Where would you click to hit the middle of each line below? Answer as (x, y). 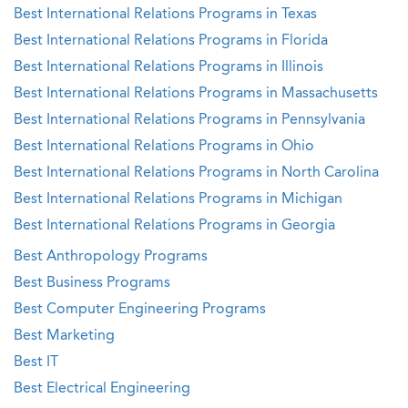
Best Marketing (64, 336)
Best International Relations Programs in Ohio (164, 147)
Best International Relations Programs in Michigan (178, 199)
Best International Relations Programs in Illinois (168, 67)
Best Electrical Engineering (102, 389)
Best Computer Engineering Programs (140, 310)
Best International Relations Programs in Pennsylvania (189, 120)
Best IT (36, 362)
